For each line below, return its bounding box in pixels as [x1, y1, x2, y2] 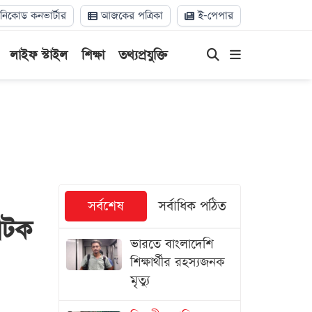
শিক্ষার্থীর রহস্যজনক [130, 253, 225, 271]
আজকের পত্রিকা [97, 8, 163, 23]
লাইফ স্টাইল [9, 47, 68, 64]
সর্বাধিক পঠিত [157, 197, 226, 216]
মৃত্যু [130, 272, 150, 289]
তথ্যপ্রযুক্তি [118, 47, 168, 64]
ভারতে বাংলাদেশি [130, 235, 213, 253]
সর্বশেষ [87, 197, 124, 216]
